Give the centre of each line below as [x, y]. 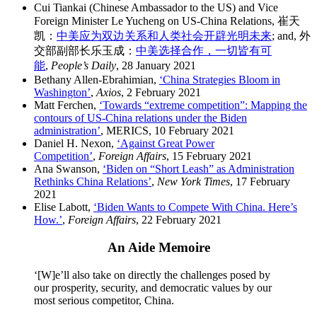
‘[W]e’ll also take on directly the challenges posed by [152, 275]
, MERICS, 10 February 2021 [167, 131]
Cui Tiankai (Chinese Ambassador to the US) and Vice [156, 8]
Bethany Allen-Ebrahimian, [97, 80]
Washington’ [62, 93]
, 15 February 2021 [209, 156]
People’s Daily [83, 66]
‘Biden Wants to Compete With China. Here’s [195, 207]
